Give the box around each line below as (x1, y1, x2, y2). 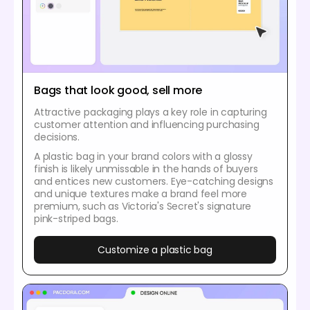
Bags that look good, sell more (34, 82, 203, 99)
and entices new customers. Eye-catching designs (34, 174, 273, 189)
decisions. (34, 130, 80, 145)
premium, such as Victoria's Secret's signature (34, 199, 252, 214)
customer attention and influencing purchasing (34, 118, 259, 132)
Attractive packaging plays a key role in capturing (34, 105, 267, 120)
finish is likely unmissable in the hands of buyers (34, 162, 258, 176)
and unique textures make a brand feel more (34, 187, 247, 201)
